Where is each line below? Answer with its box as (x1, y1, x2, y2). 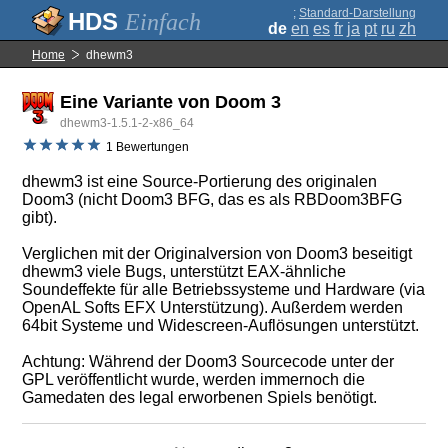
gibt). (22, 209, 58, 226)
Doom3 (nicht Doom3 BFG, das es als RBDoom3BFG (22, 191, 403, 208)
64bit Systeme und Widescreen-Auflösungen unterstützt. (22, 317, 420, 334)
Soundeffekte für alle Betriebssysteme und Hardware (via (22, 281, 426, 298)
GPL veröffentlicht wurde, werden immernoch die (22, 371, 366, 388)
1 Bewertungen (106, 140, 190, 155)
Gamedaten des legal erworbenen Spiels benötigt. (22, 389, 378, 406)
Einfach (125, 9, 201, 35)
